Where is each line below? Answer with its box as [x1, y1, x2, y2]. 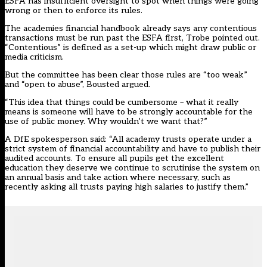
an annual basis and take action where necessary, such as [5, 172, 231, 182]
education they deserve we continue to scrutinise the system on [5, 162, 260, 173]
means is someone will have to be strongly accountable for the [5, 106, 253, 117]
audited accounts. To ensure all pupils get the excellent [5, 153, 224, 163]
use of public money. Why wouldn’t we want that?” [5, 116, 207, 126]
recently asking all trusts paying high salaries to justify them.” [5, 181, 249, 192]
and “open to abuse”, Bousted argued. [5, 79, 150, 89]
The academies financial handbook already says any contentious [5, 23, 257, 33]
